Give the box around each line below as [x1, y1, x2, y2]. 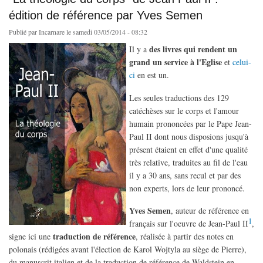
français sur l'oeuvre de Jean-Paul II [129, 218, 248, 230]
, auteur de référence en [171, 205, 249, 217]
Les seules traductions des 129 [129, 92, 229, 103]
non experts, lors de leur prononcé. [129, 182, 248, 194]
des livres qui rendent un [149, 42, 237, 55]
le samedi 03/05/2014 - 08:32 [65, 26, 147, 36]
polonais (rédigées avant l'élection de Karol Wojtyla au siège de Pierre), [9, 244, 247, 255]
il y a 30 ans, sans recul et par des [129, 169, 241, 181]
